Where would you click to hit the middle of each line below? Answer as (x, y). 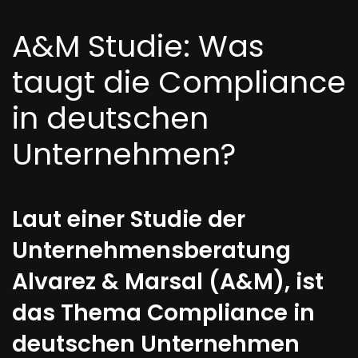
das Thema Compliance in (163, 313)
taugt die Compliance (179, 82)
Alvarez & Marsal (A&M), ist (168, 282)
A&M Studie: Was (138, 46)
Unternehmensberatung (151, 251)
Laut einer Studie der (129, 219)
